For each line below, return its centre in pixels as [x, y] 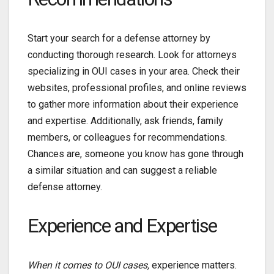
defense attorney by [166, 39]
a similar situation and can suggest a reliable [122, 171]
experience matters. [193, 265]
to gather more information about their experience [133, 105]
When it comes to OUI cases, [88, 265]
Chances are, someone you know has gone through [135, 154]
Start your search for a [75, 39]
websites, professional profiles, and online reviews [137, 88]
